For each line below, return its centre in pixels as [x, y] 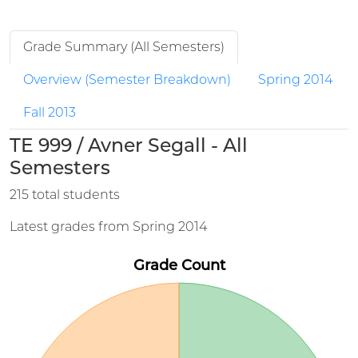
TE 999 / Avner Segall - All [129, 145]
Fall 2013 [50, 112]
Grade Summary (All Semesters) [124, 47]
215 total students [65, 195]
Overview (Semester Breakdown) [127, 80]
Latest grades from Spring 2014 [108, 227]
